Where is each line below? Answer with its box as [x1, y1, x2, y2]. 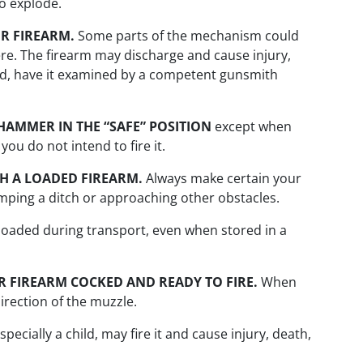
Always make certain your [143, 169, 301, 188]
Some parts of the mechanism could [75, 27, 299, 45]
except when [211, 117, 292, 136]
